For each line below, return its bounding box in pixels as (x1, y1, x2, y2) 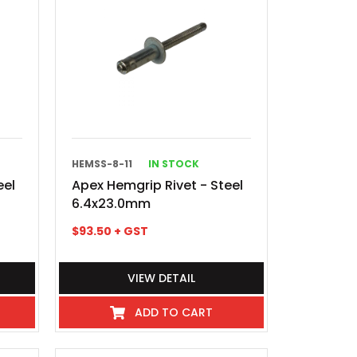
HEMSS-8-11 (72, 157, 133, 171)
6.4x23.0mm (72, 194, 151, 213)
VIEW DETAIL (127, 270, 196, 286)
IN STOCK (148, 157, 200, 171)
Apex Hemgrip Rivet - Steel (72, 176, 244, 194)
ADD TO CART (135, 304, 214, 320)
